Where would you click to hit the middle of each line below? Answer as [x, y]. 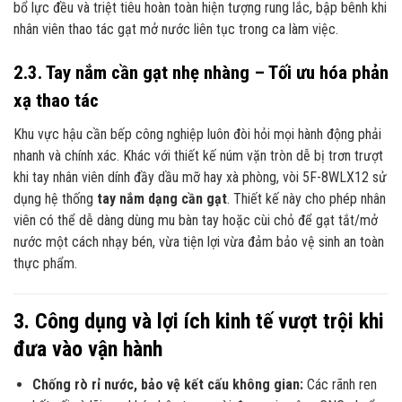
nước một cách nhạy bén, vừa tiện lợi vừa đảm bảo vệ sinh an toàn [199, 242]
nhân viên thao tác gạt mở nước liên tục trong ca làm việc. [176, 30]
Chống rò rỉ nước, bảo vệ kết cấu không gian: [167, 385]
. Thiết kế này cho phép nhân [306, 199]
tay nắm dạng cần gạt [162, 199]
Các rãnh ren [340, 385]
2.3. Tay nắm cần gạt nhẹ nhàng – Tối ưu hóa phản [201, 72]
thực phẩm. [45, 264]
